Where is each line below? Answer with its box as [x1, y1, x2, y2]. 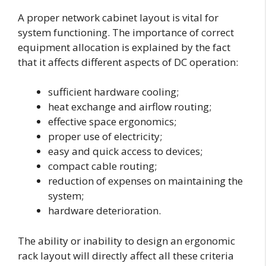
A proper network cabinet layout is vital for [18, 10, 218, 24]
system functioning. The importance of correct [18, 25, 234, 39]
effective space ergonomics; [48, 115, 176, 129]
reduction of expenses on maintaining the [48, 174, 243, 188]
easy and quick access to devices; [48, 144, 202, 159]
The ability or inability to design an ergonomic [18, 233, 235, 248]
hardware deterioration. [48, 204, 161, 218]
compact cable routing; [48, 159, 157, 173]
